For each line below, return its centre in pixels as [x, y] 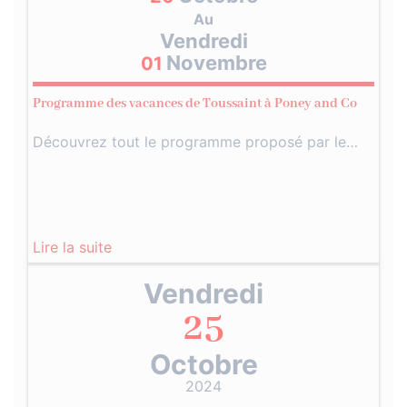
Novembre [216, 63]
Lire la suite [72, 247]
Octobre [203, 364]
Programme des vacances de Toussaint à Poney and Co [195, 104]
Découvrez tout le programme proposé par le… [195, 142]
